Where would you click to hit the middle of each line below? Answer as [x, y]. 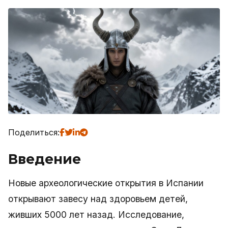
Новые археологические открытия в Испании [106, 183]
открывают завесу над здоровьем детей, [98, 199]
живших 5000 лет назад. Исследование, [96, 215]
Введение [45, 159]
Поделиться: [34, 132]
